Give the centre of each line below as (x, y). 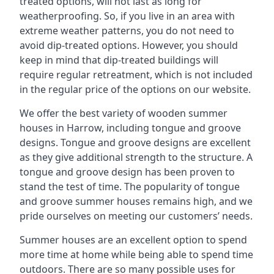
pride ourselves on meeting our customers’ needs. (136, 216)
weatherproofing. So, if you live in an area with (127, 16)
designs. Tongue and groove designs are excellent (135, 143)
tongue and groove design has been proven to (127, 172)
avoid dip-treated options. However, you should (129, 45)
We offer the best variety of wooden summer (124, 113)
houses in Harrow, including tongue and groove (130, 128)
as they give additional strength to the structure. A (136, 157)
